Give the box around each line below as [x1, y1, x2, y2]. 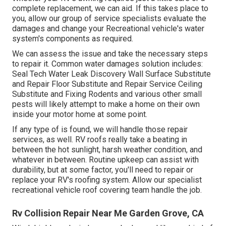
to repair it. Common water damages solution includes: [12, 59, 203, 69]
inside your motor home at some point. [12, 109, 147, 119]
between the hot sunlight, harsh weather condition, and [12, 144, 202, 154]
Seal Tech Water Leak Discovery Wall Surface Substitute [12, 69, 211, 79]
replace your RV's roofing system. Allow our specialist [12, 175, 202, 185]
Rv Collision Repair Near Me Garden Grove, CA [12, 207, 204, 218]
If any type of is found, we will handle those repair [12, 124, 188, 134]
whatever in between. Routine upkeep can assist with [12, 154, 199, 164]
